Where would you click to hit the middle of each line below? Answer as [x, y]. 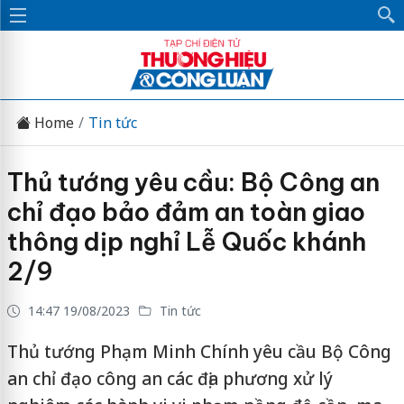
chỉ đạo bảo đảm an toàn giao [186, 212]
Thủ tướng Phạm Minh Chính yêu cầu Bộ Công [199, 352]
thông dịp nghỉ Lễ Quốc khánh [186, 242]
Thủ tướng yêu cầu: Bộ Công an [193, 182]
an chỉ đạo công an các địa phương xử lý [170, 379]
